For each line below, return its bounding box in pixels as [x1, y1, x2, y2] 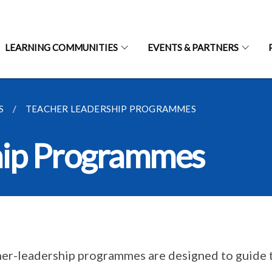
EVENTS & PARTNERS [147, 42, 239, 53]
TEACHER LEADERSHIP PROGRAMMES [25, 103, 196, 114]
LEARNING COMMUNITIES [4, 42, 118, 53]
